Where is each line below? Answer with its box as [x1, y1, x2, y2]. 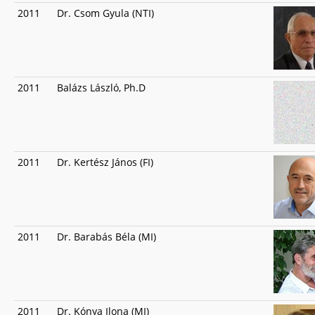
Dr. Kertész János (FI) [57, 155, 153, 169]
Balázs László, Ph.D [57, 81, 146, 94]
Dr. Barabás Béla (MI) [57, 230, 156, 243]
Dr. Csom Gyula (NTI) [57, 6, 154, 20]
